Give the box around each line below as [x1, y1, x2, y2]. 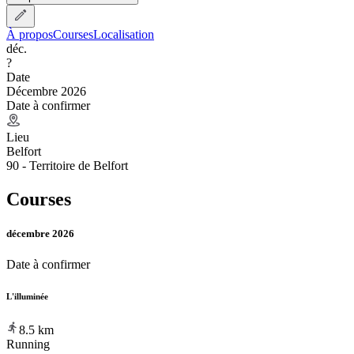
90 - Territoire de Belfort [6, 158, 128, 172]
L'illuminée [6, 291, 48, 301]
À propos [6, 27, 53, 41]
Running [6, 337, 50, 351]
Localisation [93, 27, 154, 41]
